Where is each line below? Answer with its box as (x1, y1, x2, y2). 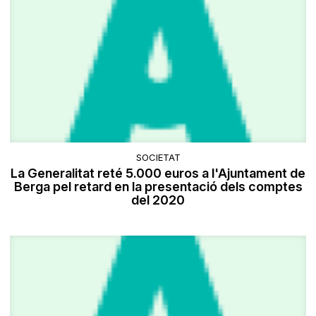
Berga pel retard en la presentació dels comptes (13, 179, 303, 195)
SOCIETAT (135, 152, 181, 164)
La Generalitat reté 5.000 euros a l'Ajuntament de (11, 166, 305, 181)
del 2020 (131, 193, 185, 208)
